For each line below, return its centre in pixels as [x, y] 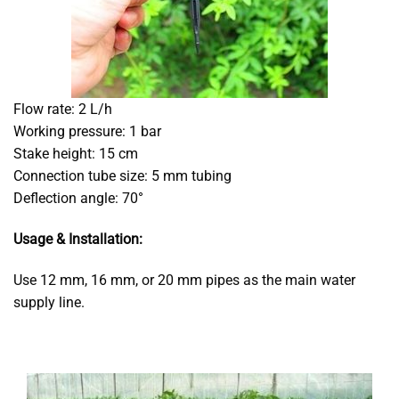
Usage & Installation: [78, 240]
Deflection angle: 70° [78, 199]
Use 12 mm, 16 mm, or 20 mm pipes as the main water [184, 281]
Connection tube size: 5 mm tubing [122, 176]
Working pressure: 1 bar [87, 132]
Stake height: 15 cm [76, 154]
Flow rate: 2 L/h [63, 110]
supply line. [49, 303]
